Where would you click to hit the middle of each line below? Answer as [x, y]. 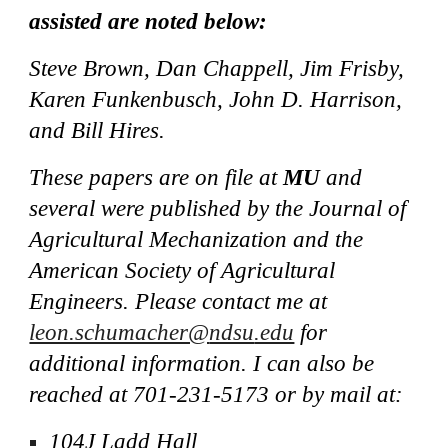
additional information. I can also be [202, 363]
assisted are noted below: [148, 21]
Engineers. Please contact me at [178, 301]
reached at [81, 394]
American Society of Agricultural [182, 270]
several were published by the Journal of [218, 208]
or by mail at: [336, 394]
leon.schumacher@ [119, 332]
